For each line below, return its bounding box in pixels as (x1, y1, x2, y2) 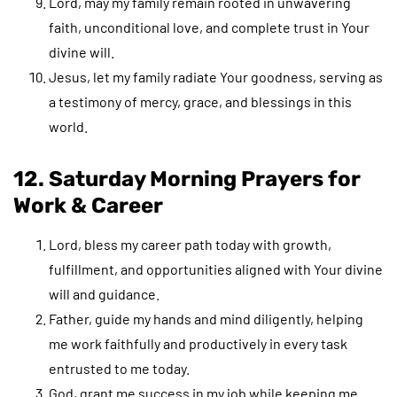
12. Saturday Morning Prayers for (13, 166, 361, 191)
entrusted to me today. (49, 359, 190, 377)
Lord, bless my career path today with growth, (49, 235, 331, 253)
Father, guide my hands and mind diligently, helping (49, 309, 363, 327)
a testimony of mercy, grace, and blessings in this (49, 92, 352, 110)
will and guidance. (49, 284, 160, 302)
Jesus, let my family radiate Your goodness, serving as (49, 67, 383, 85)
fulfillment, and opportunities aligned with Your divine (49, 260, 383, 277)
